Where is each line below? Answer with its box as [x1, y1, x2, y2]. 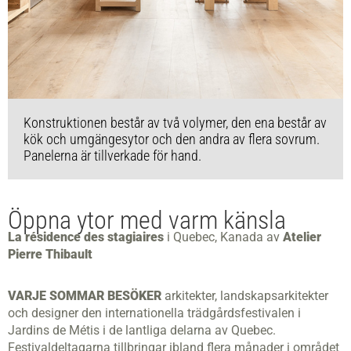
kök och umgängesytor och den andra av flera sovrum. [24, 131, 320, 147]
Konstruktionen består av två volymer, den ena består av [24, 114, 327, 131]
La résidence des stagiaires [8, 230, 164, 245]
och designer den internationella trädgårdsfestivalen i [8, 306, 301, 321]
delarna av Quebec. [170, 323, 276, 338]
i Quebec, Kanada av [164, 230, 283, 245]
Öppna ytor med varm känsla [8, 205, 286, 235]
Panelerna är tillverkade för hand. [24, 147, 201, 164]
